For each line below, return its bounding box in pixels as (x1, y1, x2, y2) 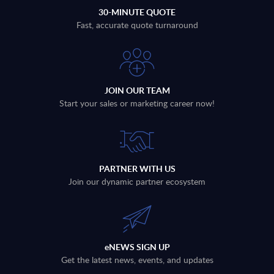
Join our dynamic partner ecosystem (68, 175, 206, 187)
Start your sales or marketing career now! (59, 97, 215, 109)
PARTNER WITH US (98, 162, 176, 174)
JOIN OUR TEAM (104, 84, 170, 96)
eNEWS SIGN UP (104, 240, 170, 253)
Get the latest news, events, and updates (61, 253, 213, 265)
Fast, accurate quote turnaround (76, 18, 198, 31)
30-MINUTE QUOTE (98, 6, 176, 18)
